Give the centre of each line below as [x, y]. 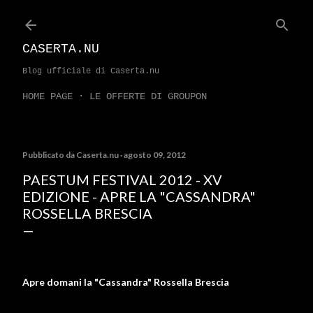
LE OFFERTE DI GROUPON [148, 96]
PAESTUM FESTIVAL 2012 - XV [122, 180]
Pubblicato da [49, 155]
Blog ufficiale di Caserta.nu [91, 71]
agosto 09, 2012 [155, 155]
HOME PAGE [48, 96]
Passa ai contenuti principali [156, 17]
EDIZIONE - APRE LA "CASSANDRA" [139, 196]
